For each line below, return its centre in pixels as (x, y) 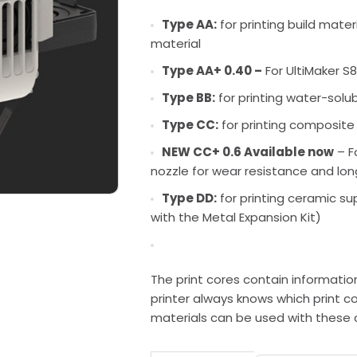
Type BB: (188, 98)
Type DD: (189, 198)
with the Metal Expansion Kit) (235, 217)
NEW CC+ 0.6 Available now (247, 152)
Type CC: (190, 125)
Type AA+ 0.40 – (212, 71)
